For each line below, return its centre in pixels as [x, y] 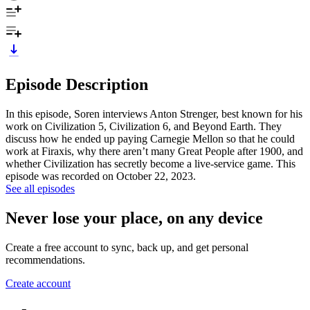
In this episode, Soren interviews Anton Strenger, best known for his [154, 113]
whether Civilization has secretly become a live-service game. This [151, 163]
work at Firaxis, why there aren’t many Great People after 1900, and [154, 151]
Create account [38, 283]
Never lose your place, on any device [134, 218]
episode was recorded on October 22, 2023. [101, 176]
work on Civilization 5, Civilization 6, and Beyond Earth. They [144, 126]
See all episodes [40, 188]
